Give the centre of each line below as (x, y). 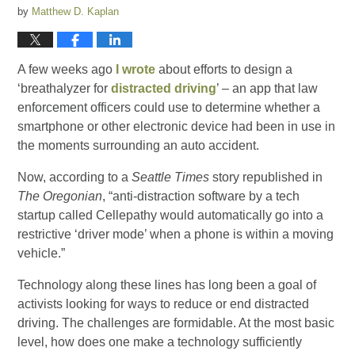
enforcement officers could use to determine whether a (169, 107)
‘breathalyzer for (65, 88)
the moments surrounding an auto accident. (139, 145)
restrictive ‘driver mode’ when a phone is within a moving (176, 234)
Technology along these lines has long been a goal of (167, 284)
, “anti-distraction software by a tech (201, 196)
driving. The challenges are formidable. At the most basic (176, 323)
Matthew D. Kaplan (76, 11)
